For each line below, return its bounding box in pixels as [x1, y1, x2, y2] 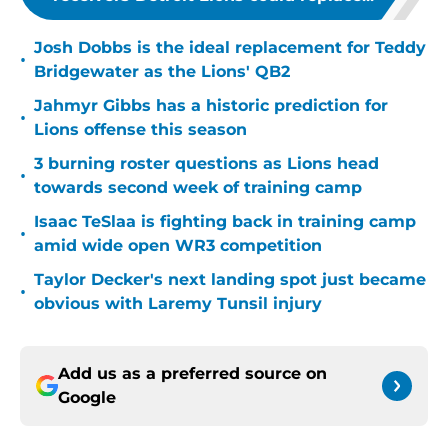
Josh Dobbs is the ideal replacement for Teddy [34, 38, 426, 58]
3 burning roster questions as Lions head [34, 154, 379, 174]
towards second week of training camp [34, 178, 362, 198]
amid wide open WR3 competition [34, 236, 322, 256]
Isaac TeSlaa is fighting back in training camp [34, 212, 416, 232]
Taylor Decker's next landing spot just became [34, 270, 426, 290]
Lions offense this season [34, 120, 247, 140]
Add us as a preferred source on [58, 364, 327, 384]
